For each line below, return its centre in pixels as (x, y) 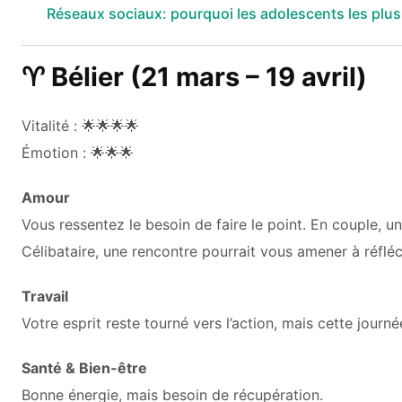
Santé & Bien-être (84, 367)
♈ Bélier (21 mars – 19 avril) (194, 76)
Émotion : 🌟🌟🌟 (78, 152)
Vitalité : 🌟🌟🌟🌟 (80, 125)
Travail (45, 296)
